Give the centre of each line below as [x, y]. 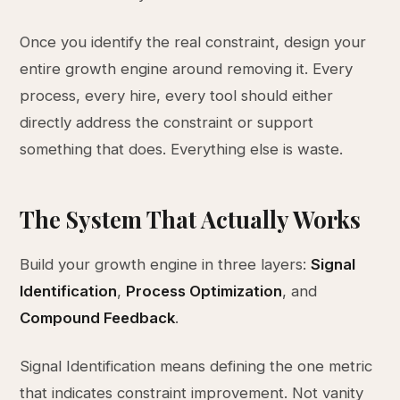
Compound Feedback [98, 318]
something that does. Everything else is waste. [182, 149]
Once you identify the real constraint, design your [193, 42]
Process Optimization [204, 291]
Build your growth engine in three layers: [166, 264]
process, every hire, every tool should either [177, 96]
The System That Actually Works [191, 219]
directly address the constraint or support [167, 122]
